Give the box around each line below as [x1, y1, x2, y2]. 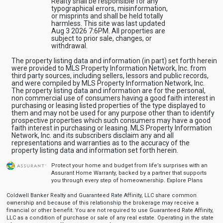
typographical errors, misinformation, [51, 4, 168, 12]
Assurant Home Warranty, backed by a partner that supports [51, 169, 207, 176]
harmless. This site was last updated [51, 19, 165, 27]
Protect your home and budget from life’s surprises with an [51, 162, 208, 169]
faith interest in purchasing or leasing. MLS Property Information [11, 123, 212, 132]
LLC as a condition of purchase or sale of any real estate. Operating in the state [6, 214, 214, 221]
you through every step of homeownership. [51, 177, 167, 184]
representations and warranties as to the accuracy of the [11, 138, 190, 147]
